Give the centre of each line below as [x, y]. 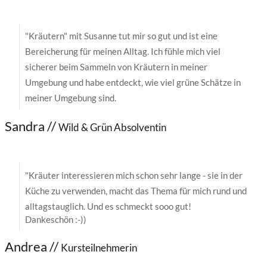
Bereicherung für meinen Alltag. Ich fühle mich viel [123, 51]
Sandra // [32, 126]
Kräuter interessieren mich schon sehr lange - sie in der [136, 175]
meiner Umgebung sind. [71, 97]
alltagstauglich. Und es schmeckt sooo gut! [108, 206]
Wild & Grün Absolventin [112, 127]
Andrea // [33, 246]
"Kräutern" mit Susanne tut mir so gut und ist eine [121, 35]
